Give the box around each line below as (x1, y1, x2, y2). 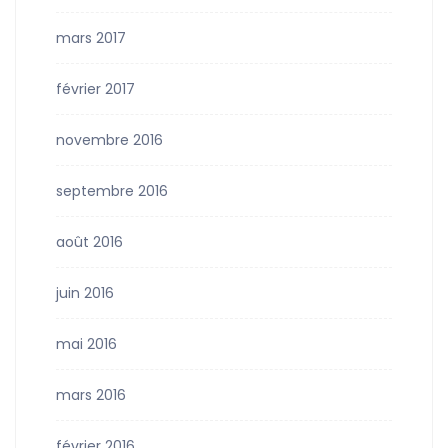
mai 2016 (56, 334, 117, 354)
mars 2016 (56, 385, 126, 405)
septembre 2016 (56, 181, 168, 201)
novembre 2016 (56, 130, 163, 150)
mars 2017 (56, 28, 126, 48)
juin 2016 (56, 283, 114, 303)
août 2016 (56, 232, 123, 252)
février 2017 (56, 79, 135, 99)
